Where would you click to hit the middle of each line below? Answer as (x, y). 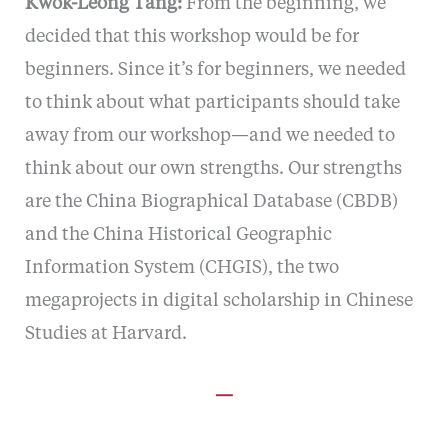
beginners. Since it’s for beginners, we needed (215, 69)
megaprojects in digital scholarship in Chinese (218, 300)
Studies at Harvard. (105, 333)
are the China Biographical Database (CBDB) (211, 201)
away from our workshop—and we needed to (209, 135)
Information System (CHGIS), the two (181, 267)
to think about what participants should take (212, 102)
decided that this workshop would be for (191, 36)
